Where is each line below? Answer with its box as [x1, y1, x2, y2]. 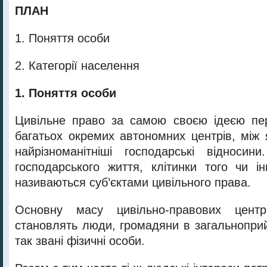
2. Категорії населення [15, 59, 139, 72]
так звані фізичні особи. [15, 234, 145, 247]
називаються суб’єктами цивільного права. [15, 176, 251, 189]
